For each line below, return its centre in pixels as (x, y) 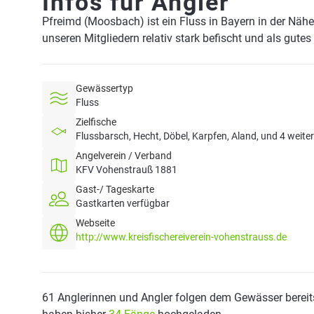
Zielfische (96, 122)
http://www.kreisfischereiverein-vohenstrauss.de (181, 237)
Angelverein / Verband (124, 156)
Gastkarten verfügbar (123, 203)
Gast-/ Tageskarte (115, 189)
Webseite (95, 223)
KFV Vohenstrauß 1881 (127, 170)
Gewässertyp (104, 88)
